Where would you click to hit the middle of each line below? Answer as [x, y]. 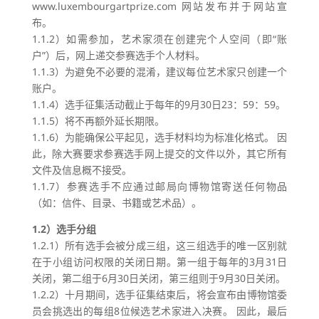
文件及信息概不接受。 [82, 170]
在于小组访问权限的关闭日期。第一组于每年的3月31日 [159, 262]
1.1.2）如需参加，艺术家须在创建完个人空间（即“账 [159, 39]
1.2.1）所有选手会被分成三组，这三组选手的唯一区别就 [159, 245]
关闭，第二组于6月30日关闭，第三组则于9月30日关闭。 [158, 278]
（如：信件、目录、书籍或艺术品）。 [116, 203]
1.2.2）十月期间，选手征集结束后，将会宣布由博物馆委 [159, 294]
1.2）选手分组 [64, 229]
